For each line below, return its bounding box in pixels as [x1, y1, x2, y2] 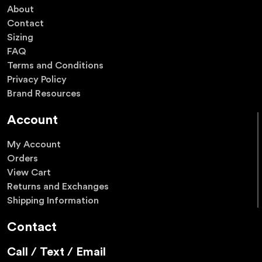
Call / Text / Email [7, 246, 106, 258]
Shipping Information [7, 196, 99, 206]
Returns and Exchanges [7, 182, 109, 192]
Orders [7, 154, 38, 164]
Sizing [7, 32, 33, 42]
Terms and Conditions [7, 60, 104, 70]
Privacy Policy [7, 74, 67, 84]
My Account [7, 140, 61, 150]
